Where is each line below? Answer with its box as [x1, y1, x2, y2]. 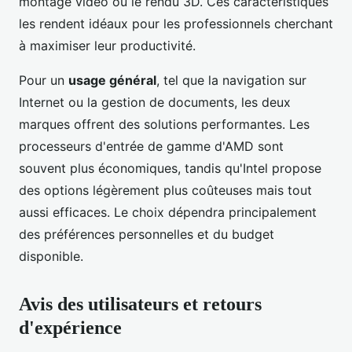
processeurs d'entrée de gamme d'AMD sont [19, 138, 284, 155]
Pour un [19, 72, 68, 89]
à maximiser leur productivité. [19, 38, 196, 54]
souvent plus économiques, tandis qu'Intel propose [19, 160, 321, 177]
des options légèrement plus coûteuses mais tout [19, 182, 312, 199]
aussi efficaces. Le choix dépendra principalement [19, 204, 317, 221]
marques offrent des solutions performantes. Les [19, 116, 310, 133]
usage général [68, 72, 156, 89]
